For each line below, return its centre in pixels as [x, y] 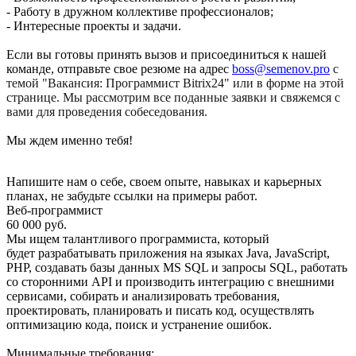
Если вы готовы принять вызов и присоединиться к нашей [166, 54]
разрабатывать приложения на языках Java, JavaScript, [184, 253]
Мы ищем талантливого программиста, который [138, 238]
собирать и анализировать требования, [175, 296]
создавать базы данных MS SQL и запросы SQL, [168, 267]
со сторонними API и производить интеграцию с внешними [170, 281]
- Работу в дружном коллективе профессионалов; [140, 11]
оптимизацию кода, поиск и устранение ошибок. [139, 324]
